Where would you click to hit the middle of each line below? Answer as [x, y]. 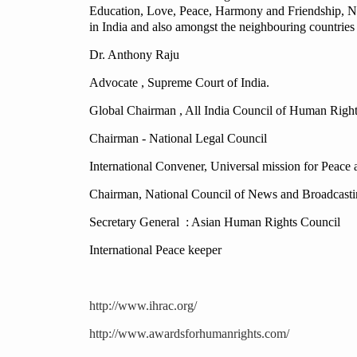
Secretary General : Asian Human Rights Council [215, 222]
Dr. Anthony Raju [134, 55]
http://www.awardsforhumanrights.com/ [189, 334]
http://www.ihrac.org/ [143, 306]
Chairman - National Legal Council [178, 139]
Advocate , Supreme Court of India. [179, 83]
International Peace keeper [155, 250]
